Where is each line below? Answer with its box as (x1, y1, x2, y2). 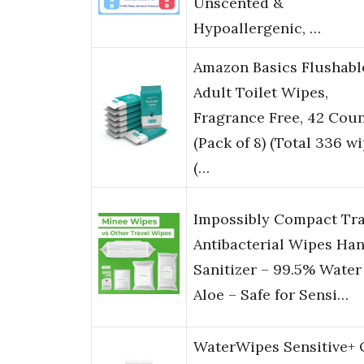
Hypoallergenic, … (193, 19, 321, 38)
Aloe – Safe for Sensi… (193, 285, 349, 305)
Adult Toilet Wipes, (193, 83, 328, 102)
